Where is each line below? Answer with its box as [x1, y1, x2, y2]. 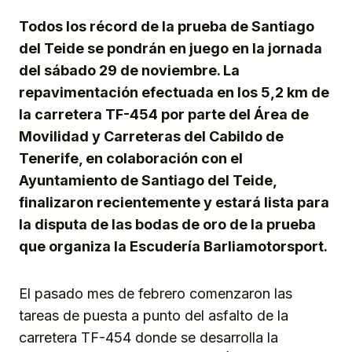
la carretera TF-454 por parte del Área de [19, 105, 309, 123]
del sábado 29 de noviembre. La [19, 61, 240, 79]
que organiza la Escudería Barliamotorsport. [19, 237, 328, 255]
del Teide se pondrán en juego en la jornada [19, 39, 322, 57]
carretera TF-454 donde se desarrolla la [19, 328, 278, 346]
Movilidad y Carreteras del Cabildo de [19, 127, 284, 145]
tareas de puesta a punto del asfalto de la [19, 306, 288, 324]
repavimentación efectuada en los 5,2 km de [19, 83, 329, 101]
